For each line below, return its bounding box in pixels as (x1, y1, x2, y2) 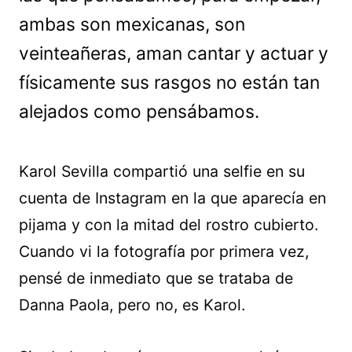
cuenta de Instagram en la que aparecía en (19, 189, 326, 207)
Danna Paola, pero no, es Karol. (19, 295, 245, 314)
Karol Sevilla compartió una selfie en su (19, 162, 305, 181)
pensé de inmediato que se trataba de (19, 269, 293, 288)
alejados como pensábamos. (19, 101, 259, 123)
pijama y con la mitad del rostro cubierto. (19, 215, 318, 234)
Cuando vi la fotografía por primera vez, (19, 242, 309, 261)
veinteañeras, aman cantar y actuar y (19, 42, 328, 64)
